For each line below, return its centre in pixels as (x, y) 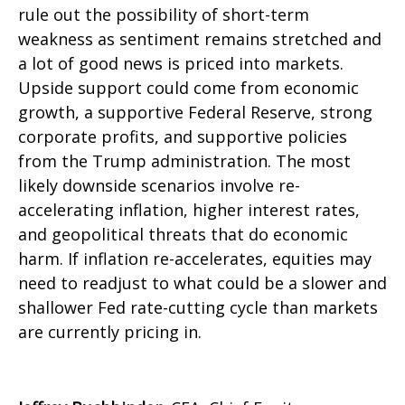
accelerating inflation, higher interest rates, (189, 210)
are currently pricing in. (110, 332)
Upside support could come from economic (188, 88)
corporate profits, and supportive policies (183, 137)
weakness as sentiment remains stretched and (200, 39)
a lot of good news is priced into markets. (181, 64)
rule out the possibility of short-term (164, 15)
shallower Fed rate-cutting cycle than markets (198, 308)
